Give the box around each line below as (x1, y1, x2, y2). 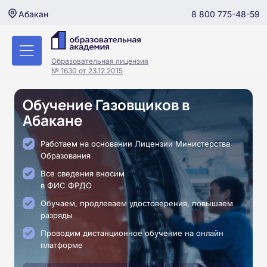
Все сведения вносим (41, 169, 125, 178)
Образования (41, 151, 91, 160)
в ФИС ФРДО (41, 181, 92, 190)
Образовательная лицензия (51, 56, 148, 66)
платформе (41, 240, 83, 250)
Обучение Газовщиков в (23, 95, 190, 114)
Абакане (23, 110, 82, 130)
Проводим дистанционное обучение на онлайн (41, 228, 223, 238)
